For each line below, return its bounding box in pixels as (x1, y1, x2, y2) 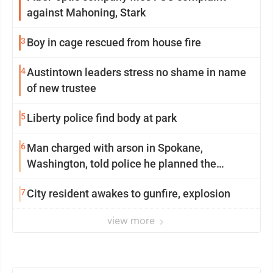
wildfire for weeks (27, 173, 113, 186)
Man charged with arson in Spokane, (27, 141, 203, 154)
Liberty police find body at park (27, 112, 177, 124)
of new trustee (27, 82, 96, 94)
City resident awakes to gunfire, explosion (27, 187, 230, 200)
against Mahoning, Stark (27, 6, 146, 19)
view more (107, 214, 157, 227)
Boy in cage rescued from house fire (27, 36, 201, 49)
